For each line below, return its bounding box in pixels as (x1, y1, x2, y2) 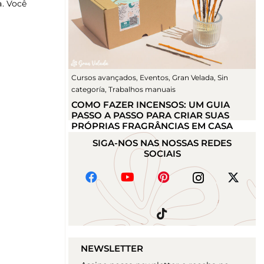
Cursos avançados (71, 73, 136, 82)
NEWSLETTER (81, 243, 143, 255)
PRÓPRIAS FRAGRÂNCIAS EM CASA (71, 120, 233, 132)
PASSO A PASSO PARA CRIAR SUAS (71, 110, 229, 121)
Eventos (140, 73, 169, 82)
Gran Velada (172, 73, 214, 82)
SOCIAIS (143, 148, 181, 160)
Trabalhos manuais (108, 85, 176, 94)
